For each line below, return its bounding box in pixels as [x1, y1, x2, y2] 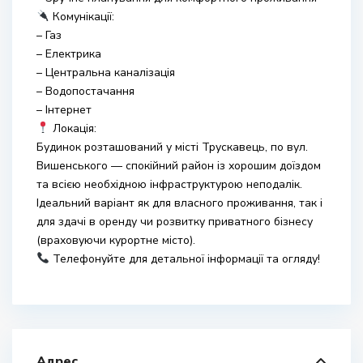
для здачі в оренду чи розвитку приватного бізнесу [36, 214, 313, 229]
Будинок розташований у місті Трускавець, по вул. [36, 139, 308, 155]
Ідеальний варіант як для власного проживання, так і [36, 195, 322, 211]
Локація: [49, 121, 96, 136]
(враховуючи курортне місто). [36, 233, 195, 248]
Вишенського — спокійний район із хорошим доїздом [36, 158, 321, 173]
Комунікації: [49, 9, 114, 24]
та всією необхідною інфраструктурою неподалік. [36, 177, 302, 192]
